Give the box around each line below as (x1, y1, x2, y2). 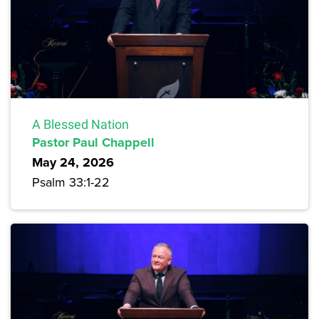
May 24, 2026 (32, 153, 114, 172)
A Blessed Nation (32, 117, 129, 132)
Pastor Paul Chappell (32, 133, 155, 152)
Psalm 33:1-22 (32, 173, 110, 192)
